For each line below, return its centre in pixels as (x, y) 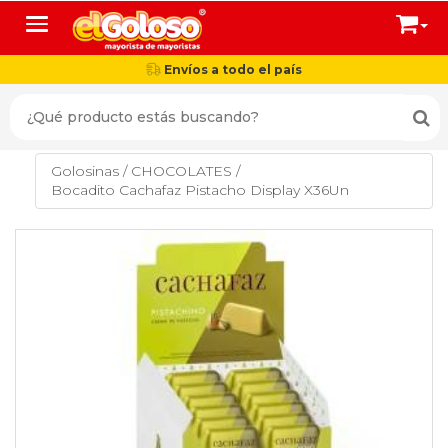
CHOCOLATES (181, 171)
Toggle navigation (98, 24)
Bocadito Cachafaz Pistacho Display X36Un (200, 190)
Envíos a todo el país (231, 69)
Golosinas (85, 171)
